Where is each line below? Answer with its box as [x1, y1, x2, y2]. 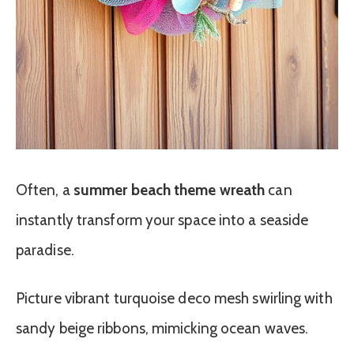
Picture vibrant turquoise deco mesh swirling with [16, 288, 333, 307]
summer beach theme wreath [73, 180, 265, 199]
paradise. [16, 240, 74, 259]
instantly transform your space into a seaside [16, 210, 309, 229]
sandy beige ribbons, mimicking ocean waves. [16, 318, 309, 337]
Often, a [16, 180, 73, 199]
